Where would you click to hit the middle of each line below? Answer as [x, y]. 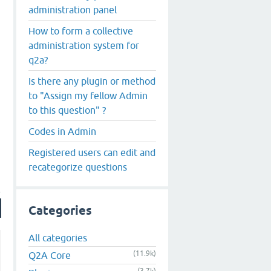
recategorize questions [78, 167]
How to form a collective [81, 31]
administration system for [84, 45]
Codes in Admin [62, 131]
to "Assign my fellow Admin [88, 95]
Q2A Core [50, 256]
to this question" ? [67, 110]
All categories [58, 238]
